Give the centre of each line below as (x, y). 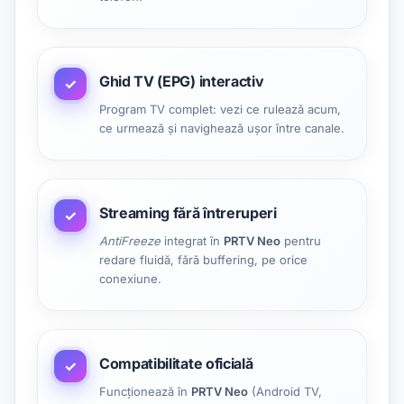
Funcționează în (145, 391)
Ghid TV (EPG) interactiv (182, 81)
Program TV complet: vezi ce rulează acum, (220, 109)
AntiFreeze (130, 241)
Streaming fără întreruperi (188, 213)
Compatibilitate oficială (176, 363)
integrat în (192, 241)
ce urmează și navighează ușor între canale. (222, 128)
